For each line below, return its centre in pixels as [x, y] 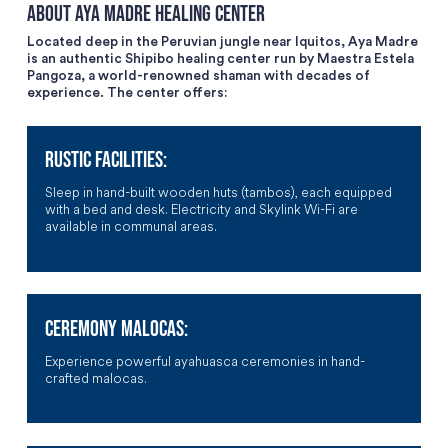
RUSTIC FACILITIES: [105, 160]
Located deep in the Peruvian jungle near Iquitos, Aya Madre [222, 42]
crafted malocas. [95, 378]
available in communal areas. [130, 226]
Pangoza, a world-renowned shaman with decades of [198, 76]
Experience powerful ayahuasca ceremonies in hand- [204, 361]
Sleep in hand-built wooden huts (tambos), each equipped [218, 192]
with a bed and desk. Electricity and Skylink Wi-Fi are [201, 209]
